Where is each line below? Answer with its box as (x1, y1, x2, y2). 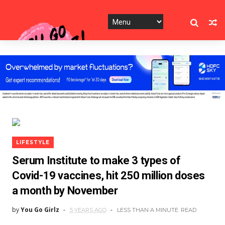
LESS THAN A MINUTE (117, 206, 178, 213)
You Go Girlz (20, 205, 59, 214)
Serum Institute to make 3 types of (12, 154, 181, 167)
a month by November (12, 184, 118, 197)
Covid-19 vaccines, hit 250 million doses (12, 169, 205, 182)
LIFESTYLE (16, 139, 50, 146)
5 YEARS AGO (69, 206, 106, 213)
